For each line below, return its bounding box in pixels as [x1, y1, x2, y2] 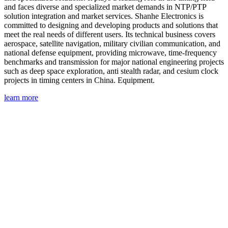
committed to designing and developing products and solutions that [4, 20, 218, 30]
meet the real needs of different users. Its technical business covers [4, 30, 215, 39]
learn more [4, 93, 38, 102]
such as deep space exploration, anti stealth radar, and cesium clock [4, 66, 218, 75]
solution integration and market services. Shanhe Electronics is [4, 11, 204, 20]
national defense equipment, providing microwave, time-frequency [4, 48, 217, 57]
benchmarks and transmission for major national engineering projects [4, 57, 224, 66]
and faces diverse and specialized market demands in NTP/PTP [4, 2, 206, 11]
